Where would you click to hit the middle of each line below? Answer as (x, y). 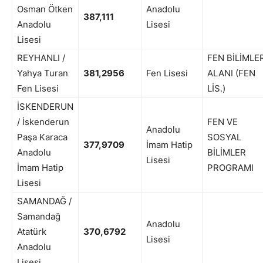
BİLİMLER (227, 153)
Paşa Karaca (42, 137)
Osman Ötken (45, 9)
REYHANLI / (41, 58)
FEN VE (222, 122)
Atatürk (32, 232)
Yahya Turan (43, 73)
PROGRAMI (230, 168)
